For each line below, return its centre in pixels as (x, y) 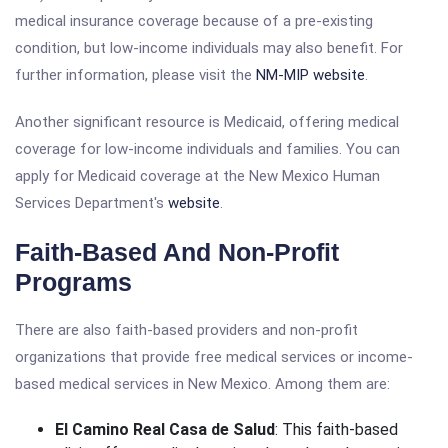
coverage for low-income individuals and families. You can (207, 149)
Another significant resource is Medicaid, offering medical (207, 122)
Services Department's (91, 203)
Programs (73, 282)
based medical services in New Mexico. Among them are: (202, 384)
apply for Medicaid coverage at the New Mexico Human (197, 176)
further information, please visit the (135, 75)
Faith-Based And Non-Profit (177, 252)
